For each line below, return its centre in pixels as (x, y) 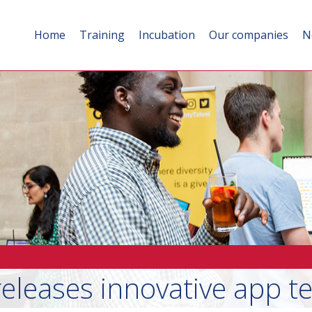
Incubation (167, 35)
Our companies (249, 35)
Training (102, 35)
